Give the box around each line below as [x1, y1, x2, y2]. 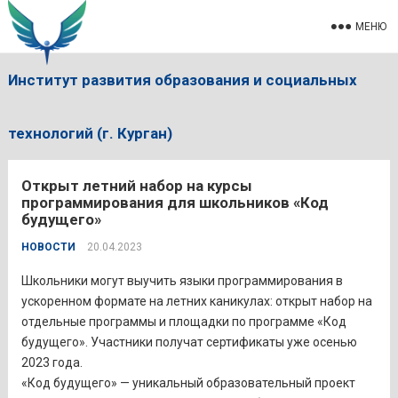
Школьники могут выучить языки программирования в [20, 274, 343, 288]
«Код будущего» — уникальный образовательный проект [20, 376, 355, 390]
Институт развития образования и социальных [7, 71, 357, 89]
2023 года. [20, 355, 83, 370]
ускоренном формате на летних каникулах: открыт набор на [20, 294, 372, 308]
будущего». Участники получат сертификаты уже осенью [20, 335, 357, 349]
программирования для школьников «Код [20, 194, 329, 211]
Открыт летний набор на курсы [20, 177, 252, 195]
